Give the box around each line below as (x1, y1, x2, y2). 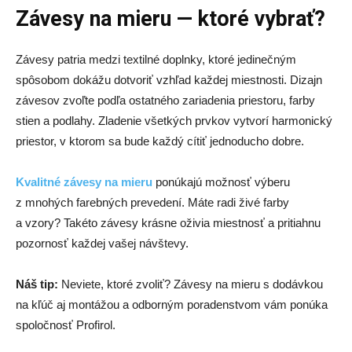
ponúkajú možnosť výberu (152, 175, 290, 189)
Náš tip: (16, 277, 58, 291)
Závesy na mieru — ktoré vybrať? (16, 6, 325, 31)
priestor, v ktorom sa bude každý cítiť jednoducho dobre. (16, 134, 304, 148)
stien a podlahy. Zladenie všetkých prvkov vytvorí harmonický (16, 114, 332, 127)
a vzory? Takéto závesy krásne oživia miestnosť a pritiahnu (16, 216, 321, 229)
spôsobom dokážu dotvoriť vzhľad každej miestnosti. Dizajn (16, 73, 322, 86)
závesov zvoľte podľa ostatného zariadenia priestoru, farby (16, 93, 315, 107)
